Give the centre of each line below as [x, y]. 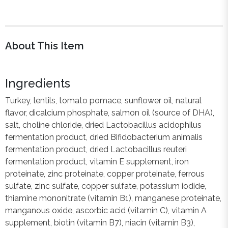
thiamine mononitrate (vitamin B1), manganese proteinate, [113, 198]
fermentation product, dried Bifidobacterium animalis [104, 137]
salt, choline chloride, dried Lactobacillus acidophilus [103, 125]
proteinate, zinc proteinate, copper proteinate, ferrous [105, 174]
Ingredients [38, 83]
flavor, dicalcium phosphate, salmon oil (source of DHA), [110, 112]
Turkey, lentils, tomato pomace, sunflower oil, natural [103, 100]
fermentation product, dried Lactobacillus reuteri [96, 149]
